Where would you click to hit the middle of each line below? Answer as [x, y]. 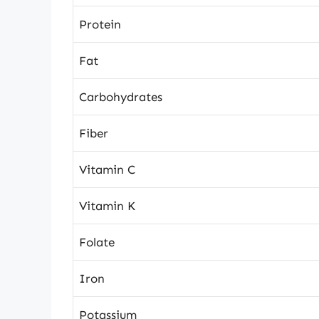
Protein [100, 24]
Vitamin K [107, 205]
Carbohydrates [121, 96]
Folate [97, 242]
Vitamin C [107, 169]
